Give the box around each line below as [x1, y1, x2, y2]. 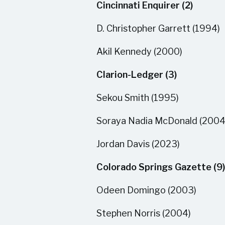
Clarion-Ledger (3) [96, 69, 177, 80]
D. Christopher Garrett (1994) [96, 23, 220, 34]
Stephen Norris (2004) [96, 208, 191, 218]
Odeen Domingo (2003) [96, 185, 196, 195]
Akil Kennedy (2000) [96, 46, 182, 57]
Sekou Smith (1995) [96, 92, 179, 103]
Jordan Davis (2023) [96, 139, 180, 149]
